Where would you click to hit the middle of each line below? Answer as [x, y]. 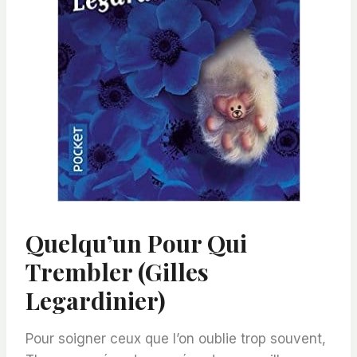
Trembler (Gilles [117, 271]
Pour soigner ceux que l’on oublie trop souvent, [176, 338]
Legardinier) [96, 300]
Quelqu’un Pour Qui [136, 243]
